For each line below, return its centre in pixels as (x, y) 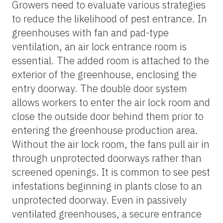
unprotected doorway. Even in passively (99, 200)
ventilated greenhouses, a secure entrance (107, 214)
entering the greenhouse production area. (105, 130)
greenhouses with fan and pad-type (90, 32)
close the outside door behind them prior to (108, 116)
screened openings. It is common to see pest (111, 172)
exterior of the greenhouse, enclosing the (104, 74)
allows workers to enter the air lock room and (111, 102)
